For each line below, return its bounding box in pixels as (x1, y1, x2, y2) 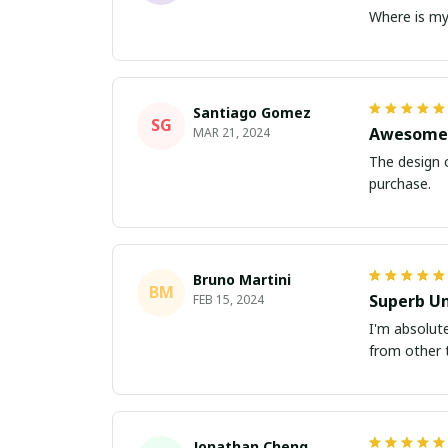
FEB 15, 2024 (193, 290, 264, 308)
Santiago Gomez (193, 102, 311, 122)
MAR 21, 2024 (193, 123, 270, 141)
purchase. (369, 173, 431, 193)
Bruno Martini (193, 269, 291, 289)
